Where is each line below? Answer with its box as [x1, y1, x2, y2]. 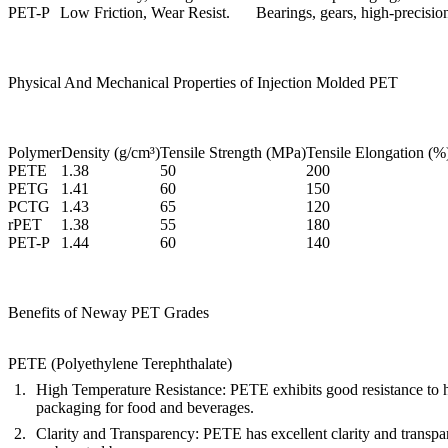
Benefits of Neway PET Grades [8, 304, 209, 322]
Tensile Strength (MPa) [160, 144, 306, 162]
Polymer [8, 144, 61, 162]
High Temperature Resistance [36, 381, 222, 399]
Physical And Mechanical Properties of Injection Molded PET [8, 74, 402, 92]
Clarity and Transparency [36, 425, 195, 443]
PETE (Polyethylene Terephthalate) [8, 355, 232, 373]
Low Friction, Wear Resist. [60, 4, 230, 22]
